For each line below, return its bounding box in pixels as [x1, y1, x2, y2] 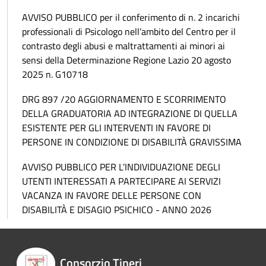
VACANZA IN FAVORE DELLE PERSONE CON [22, 188, 201, 203]
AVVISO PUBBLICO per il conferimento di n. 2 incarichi [22, 10, 240, 25]
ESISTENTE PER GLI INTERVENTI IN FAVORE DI [22, 121, 211, 135]
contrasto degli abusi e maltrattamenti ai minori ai [22, 39, 225, 53]
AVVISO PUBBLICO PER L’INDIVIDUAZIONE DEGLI [22, 160, 220, 175]
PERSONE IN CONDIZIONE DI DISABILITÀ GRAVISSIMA [22, 135, 242, 150]
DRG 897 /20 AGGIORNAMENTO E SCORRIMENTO [22, 92, 226, 107]
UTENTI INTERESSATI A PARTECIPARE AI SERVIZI [22, 174, 221, 189]
